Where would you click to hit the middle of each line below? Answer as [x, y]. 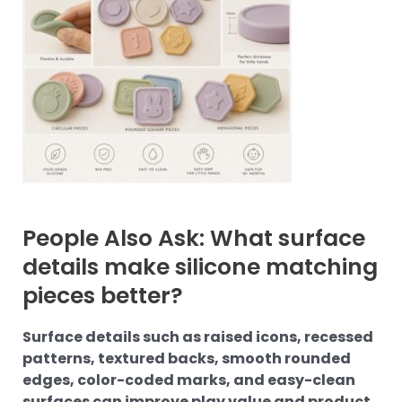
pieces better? [103, 296]
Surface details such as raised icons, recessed [198, 336]
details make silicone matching [200, 267]
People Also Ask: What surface [194, 239]
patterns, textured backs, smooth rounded [187, 358]
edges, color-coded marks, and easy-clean [189, 380]
